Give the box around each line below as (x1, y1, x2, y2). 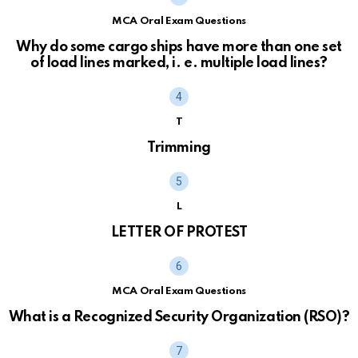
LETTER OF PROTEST (110, 225, 248, 240)
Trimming (147, 140, 211, 155)
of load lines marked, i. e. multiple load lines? (30, 55, 328, 70)
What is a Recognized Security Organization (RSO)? (8, 309, 350, 324)
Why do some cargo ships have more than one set (16, 39, 342, 54)
